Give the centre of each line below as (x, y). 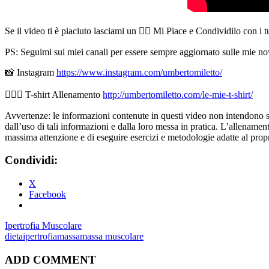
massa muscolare (112, 237)
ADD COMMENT (50, 259)
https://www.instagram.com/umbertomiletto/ (139, 72)
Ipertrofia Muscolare (43, 226)
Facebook (47, 195)
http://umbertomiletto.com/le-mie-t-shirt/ (178, 94)
